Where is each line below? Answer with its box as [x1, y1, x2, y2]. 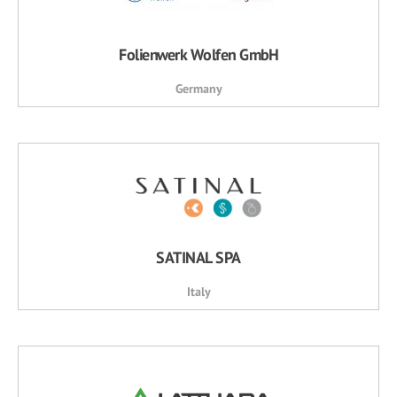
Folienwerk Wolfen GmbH [119, 44, 278, 65]
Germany [175, 81, 222, 97]
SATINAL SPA [156, 247, 241, 268]
